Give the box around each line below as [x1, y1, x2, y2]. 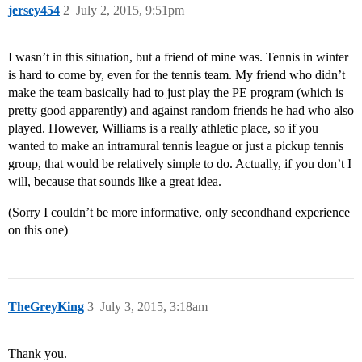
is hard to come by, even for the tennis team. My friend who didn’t [8, 68, 345, 82]
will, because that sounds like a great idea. [8, 175, 221, 189]
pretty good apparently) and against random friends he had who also [8, 103, 354, 118]
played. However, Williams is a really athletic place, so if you [8, 121, 318, 136]
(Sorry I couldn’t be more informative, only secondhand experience [8, 205, 350, 220]
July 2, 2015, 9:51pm [76, 3, 184, 18]
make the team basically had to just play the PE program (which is [8, 86, 343, 100]
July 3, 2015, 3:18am [100, 300, 208, 314]
